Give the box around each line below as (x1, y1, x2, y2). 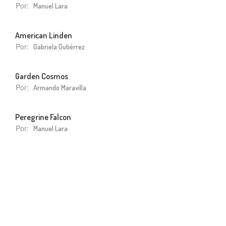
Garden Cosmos (15, 70, 68, 81)
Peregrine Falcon (15, 111, 71, 122)
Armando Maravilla (33, 83, 86, 92)
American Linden (15, 29, 72, 40)
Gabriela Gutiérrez (33, 42, 85, 51)
